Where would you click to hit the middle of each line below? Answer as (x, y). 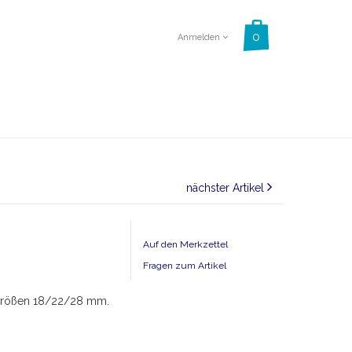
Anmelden (200, 37)
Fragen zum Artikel (185, 266)
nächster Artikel (227, 188)
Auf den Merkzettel (185, 244)
